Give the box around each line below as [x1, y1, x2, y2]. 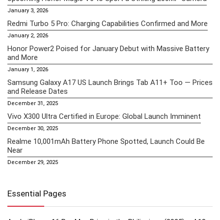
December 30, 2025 [7, 125, 58, 132]
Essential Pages [7, 188, 66, 198]
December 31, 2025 [7, 100, 58, 107]
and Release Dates [7, 86, 68, 96]
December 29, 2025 [7, 159, 58, 165]
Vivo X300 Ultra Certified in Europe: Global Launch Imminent [7, 111, 201, 121]
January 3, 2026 [7, 7, 48, 14]
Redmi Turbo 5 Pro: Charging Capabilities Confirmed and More [7, 19, 208, 28]
